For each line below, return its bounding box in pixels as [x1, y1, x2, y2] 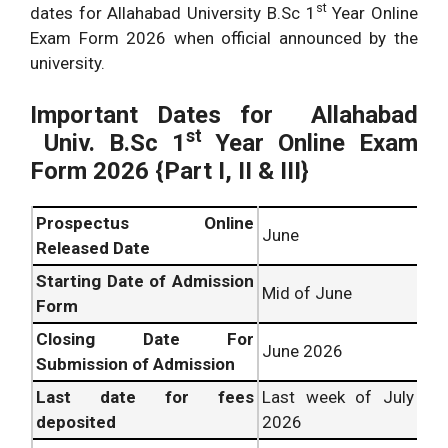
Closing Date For [36, 329, 254, 350]
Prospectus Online [36, 213, 254, 234]
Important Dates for [30, 101, 292, 130]
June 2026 [262, 341, 343, 362]
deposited [36, 412, 116, 433]
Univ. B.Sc [30, 129, 158, 158]
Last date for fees [36, 387, 254, 408]
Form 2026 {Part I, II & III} [30, 157, 309, 186]
